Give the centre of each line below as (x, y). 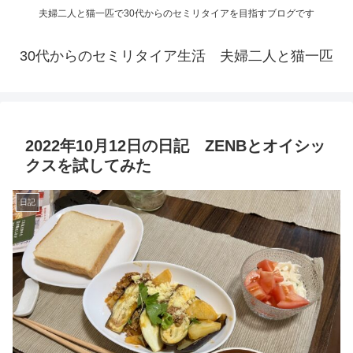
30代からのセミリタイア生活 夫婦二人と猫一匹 (176, 56)
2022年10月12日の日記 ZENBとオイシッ (175, 146)
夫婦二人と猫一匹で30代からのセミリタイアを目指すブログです (176, 14)
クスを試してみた (88, 166)
